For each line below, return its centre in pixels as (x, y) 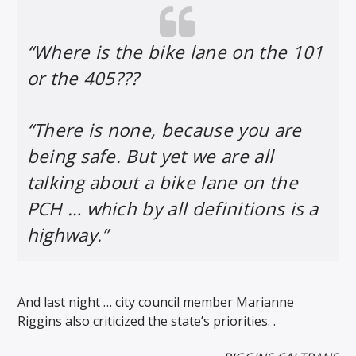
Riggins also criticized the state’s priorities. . (147, 321)
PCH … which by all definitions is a (172, 208)
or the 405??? (83, 79)
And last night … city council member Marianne (156, 302)
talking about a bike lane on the (162, 182)
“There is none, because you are (164, 130)
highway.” (68, 234)
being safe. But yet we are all (150, 156)
